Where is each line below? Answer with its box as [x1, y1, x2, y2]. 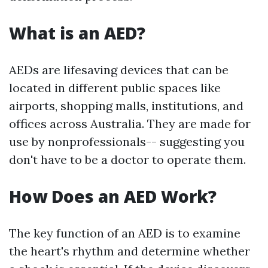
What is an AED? [9, 22, 145, 44]
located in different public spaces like [9, 80, 221, 95]
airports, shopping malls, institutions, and [9, 98, 243, 113]
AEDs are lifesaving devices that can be [9, 62, 229, 77]
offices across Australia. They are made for [9, 116, 251, 131]
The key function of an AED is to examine [9, 226, 240, 240]
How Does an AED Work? [9, 185, 217, 208]
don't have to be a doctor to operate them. [9, 152, 246, 167]
